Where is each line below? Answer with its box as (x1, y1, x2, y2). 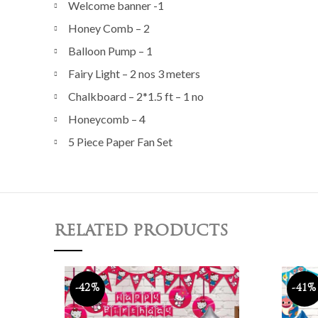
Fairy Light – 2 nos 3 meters (68, 67, 200, 80)
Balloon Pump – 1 (68, 44, 153, 57)
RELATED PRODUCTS (54, 224, 229, 240)
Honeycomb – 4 (68, 112, 146, 126)
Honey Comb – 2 (68, 21, 150, 35)
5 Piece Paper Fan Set (68, 135, 172, 148)
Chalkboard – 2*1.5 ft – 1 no (68, 89, 204, 103)
